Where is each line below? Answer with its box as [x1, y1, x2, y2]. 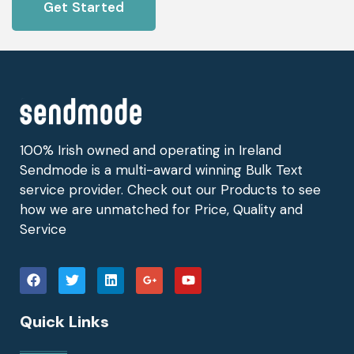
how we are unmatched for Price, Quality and [20, 201, 303, 219]
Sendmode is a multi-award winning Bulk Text [20, 161, 303, 179]
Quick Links [20, 311, 109, 332]
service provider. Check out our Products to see [20, 181, 321, 199]
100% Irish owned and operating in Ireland [20, 141, 281, 160]
